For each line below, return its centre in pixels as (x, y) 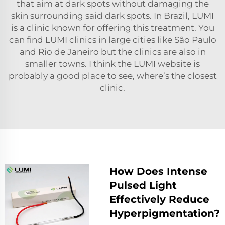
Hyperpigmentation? (165, 213)
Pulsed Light (143, 185)
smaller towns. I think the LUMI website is (113, 64)
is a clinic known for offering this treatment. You (113, 27)
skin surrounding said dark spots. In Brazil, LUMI (113, 15)
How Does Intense (158, 171)
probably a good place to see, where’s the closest (113, 76)
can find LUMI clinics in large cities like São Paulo (113, 39)
